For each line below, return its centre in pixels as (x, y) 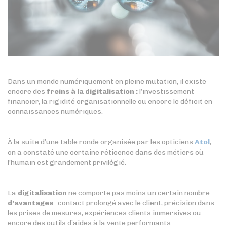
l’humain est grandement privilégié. (67, 163)
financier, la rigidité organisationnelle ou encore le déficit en (110, 102)
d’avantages (30, 203)
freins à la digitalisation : (92, 92)
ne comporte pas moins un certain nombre (138, 193)
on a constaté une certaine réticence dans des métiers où (106, 153)
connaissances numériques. (55, 112)
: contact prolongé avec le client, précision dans (134, 203)
